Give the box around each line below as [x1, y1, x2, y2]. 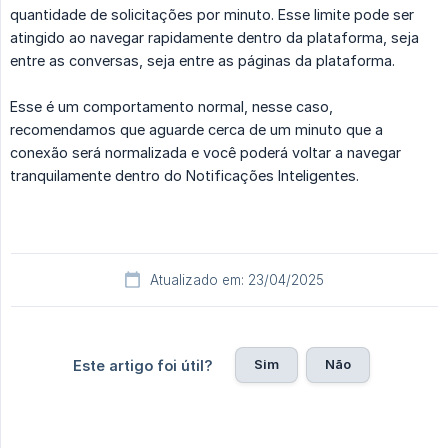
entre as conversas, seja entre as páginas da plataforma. [10, 52, 395, 70]
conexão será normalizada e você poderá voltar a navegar [10, 144, 401, 162]
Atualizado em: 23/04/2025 [150, 272, 324, 289]
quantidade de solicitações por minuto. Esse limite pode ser [10, 6, 414, 24]
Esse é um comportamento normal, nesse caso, [10, 98, 333, 116]
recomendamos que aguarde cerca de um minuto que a [10, 121, 383, 139]
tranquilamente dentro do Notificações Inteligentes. [10, 167, 359, 185]
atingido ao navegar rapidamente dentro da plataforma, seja [10, 29, 419, 47]
